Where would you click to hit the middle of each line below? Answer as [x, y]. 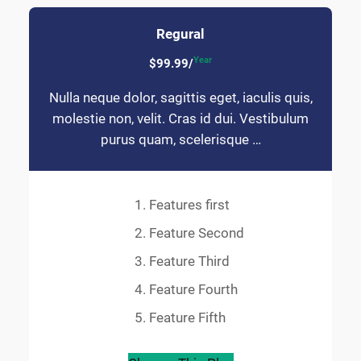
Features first [189, 205]
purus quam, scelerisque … [180, 139]
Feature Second [197, 233]
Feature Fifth [187, 318]
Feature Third [189, 261]
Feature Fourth [193, 290]
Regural [180, 33]
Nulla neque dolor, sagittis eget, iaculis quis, [180, 97]
